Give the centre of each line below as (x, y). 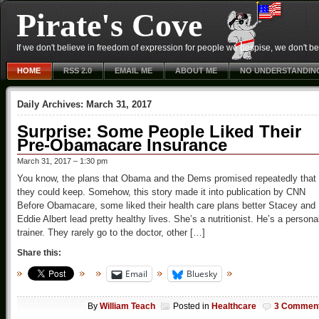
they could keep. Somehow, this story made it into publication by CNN (161, 192)
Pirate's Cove (109, 25)
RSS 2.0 (78, 70)
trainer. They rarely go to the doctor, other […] (111, 232)
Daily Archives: (52, 104)
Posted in (192, 307)
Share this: (39, 253)
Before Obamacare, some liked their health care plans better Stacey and (166, 205)
